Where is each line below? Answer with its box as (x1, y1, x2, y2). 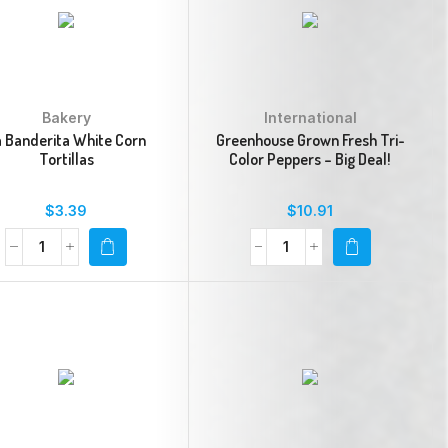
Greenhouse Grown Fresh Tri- (215, 129, 405, 150)
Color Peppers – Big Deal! (229, 148, 392, 169)
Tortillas (38, 148, 94, 169)
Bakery (41, 108, 91, 126)
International (263, 108, 357, 126)
